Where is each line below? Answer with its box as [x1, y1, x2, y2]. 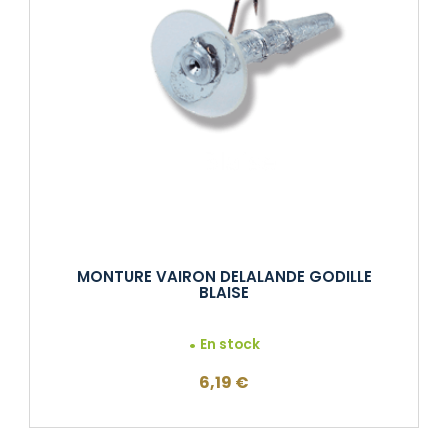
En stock [200, 334, 261, 354]
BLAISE [199, 282, 249, 304]
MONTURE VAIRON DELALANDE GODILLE [76, 266, 372, 288]
